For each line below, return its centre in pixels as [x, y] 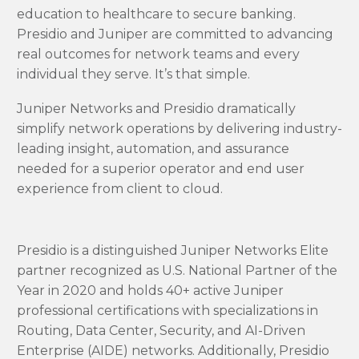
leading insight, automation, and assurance [153, 148]
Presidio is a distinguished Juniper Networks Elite [173, 251]
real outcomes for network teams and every [158, 54]
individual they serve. [84, 75]
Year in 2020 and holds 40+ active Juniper [150, 291]
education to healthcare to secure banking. [156, 14]
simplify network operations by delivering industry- [179, 128]
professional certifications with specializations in [167, 311]
